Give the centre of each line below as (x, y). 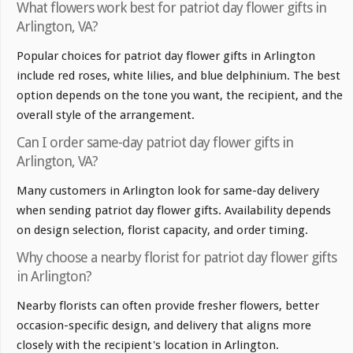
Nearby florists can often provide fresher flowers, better (168, 305)
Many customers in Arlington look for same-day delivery (168, 190)
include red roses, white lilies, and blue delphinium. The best (178, 75)
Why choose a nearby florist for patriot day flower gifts (176, 257)
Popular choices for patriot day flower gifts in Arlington (166, 56)
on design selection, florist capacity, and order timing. (162, 230)
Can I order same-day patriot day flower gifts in (155, 142)
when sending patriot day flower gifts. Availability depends (174, 210)
